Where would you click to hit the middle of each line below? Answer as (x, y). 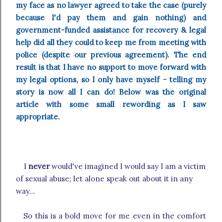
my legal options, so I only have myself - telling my (111, 80)
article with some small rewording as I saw (111, 105)
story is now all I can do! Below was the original (111, 92)
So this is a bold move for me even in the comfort (111, 216)
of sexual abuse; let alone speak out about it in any (104, 179)
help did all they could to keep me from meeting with (111, 43)
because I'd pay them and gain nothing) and (111, 18)
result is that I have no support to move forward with (111, 67)
